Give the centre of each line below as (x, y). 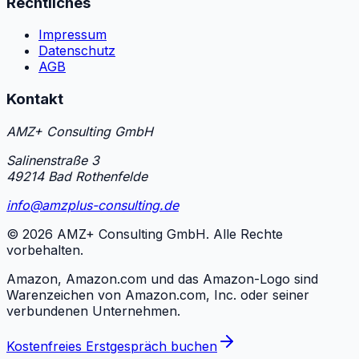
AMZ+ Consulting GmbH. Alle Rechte (168, 234)
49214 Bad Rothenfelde (77, 176)
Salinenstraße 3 (53, 160)
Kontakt (35, 99)
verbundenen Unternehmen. (93, 311)
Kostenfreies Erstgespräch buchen (112, 346)
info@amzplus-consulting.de (93, 205)
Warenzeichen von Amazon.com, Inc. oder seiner (158, 294)
